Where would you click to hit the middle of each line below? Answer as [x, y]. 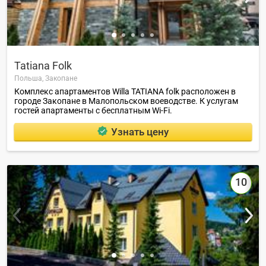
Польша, [30, 79]
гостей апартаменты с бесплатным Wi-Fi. [93, 111]
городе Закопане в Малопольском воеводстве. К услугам [126, 101]
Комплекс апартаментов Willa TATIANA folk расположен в [125, 92]
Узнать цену [140, 132]
